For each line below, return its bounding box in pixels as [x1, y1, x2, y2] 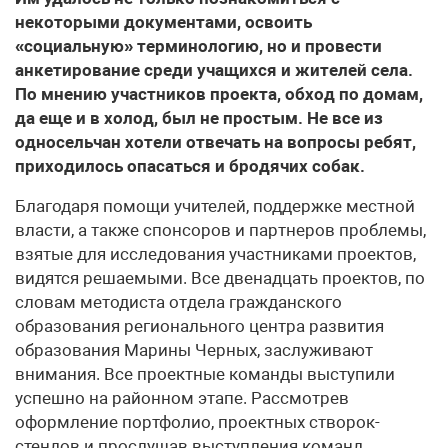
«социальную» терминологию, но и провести [15, 36, 382, 56]
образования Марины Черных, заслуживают [15, 340, 373, 360]
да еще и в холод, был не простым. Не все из [15, 108, 383, 128]
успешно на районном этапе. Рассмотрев [15, 388, 349, 408]
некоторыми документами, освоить [15, 12, 312, 32]
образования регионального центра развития [15, 316, 384, 336]
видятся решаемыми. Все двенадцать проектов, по [15, 268, 425, 288]
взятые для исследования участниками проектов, [15, 244, 416, 264]
